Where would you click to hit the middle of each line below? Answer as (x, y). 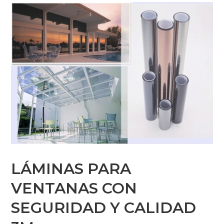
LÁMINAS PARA (71, 168)
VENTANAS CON (74, 188)
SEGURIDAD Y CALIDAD (104, 207)
